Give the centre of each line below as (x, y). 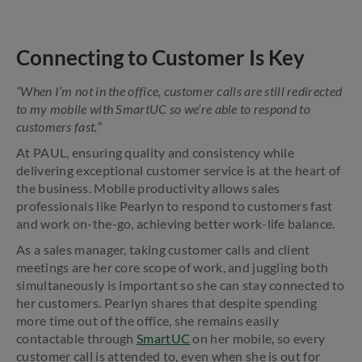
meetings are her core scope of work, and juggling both (173, 267)
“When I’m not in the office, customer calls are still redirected (179, 91)
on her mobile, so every (258, 338)
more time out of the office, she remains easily (148, 320)
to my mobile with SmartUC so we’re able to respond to (163, 109)
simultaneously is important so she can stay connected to (181, 285)
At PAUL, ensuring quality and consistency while (156, 152)
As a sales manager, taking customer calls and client (163, 249)
